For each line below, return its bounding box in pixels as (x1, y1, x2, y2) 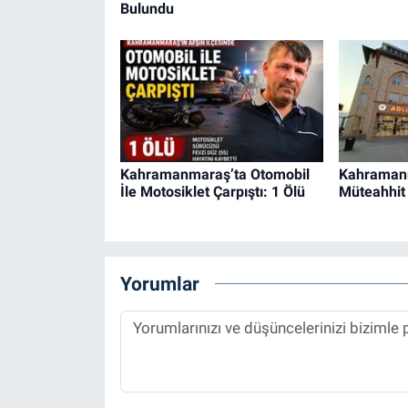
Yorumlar (119, 271, 199, 295)
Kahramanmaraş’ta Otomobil (119, 166, 310, 184)
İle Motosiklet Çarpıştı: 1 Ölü (119, 183, 305, 201)
